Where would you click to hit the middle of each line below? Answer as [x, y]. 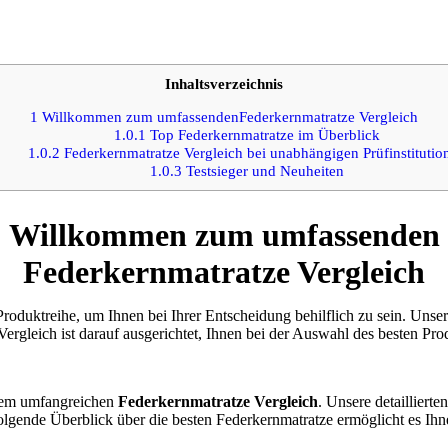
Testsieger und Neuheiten [262, 170]
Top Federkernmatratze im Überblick [262, 134]
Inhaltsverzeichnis [224, 83]
